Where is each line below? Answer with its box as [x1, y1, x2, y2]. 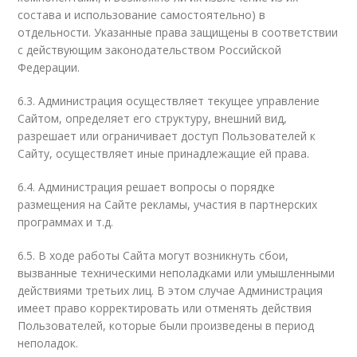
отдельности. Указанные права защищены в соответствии [18, 25, 339, 40]
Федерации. [18, 60, 80, 75]
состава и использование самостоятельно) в [18, 7, 266, 22]
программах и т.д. [18, 214, 114, 229]
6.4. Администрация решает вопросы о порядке [18, 179, 276, 194]
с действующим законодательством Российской [18, 42, 282, 57]
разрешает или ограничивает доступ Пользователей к [18, 128, 316, 143]
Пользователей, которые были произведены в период [18, 318, 315, 333]
